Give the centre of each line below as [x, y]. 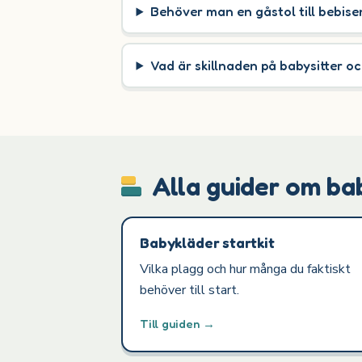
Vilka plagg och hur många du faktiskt [246, 269]
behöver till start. [190, 290]
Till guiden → [178, 324]
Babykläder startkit [207, 242]
